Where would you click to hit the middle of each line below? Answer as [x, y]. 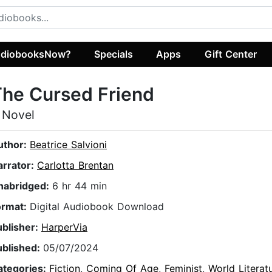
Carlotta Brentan [75, 165]
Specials [114, 54]
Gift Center [230, 54]
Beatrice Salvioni [68, 145]
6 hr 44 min [80, 186]
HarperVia [64, 227]
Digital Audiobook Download [97, 207]
